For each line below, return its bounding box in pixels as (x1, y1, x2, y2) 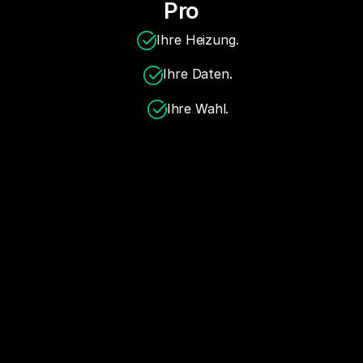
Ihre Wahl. (166, 100, 229, 117)
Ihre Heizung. (156, 31, 239, 48)
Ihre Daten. (163, 66, 233, 83)
